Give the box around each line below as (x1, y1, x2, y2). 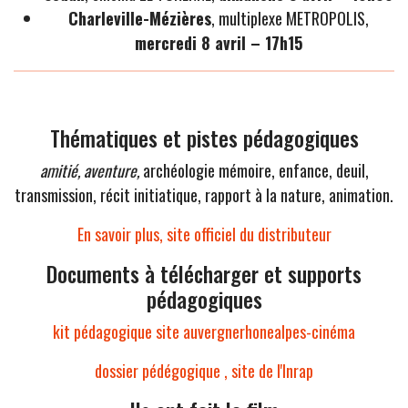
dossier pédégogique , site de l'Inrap (95, 359, 313, 383)
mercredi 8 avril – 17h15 (135, 31, 302, 56)
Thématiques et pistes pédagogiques (49, 122, 359, 155)
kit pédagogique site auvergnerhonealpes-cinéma (53, 320, 355, 344)
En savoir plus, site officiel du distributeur (76, 222, 331, 247)
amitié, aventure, (39, 158, 143, 183)
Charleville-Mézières (68, 6, 211, 31)
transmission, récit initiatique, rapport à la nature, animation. (15, 183, 393, 208)
